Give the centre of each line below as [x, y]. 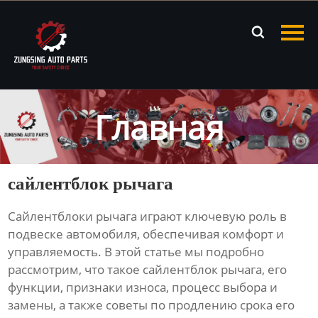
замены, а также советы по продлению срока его [152, 305]
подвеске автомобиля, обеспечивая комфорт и [146, 234]
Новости [39, 90]
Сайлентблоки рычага [73, 216]
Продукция [44, 54]
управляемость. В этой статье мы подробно [136, 251]
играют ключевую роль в [212, 216]
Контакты [41, 162]
